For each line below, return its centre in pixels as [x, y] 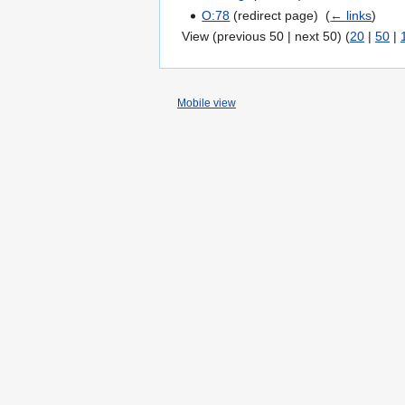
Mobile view [207, 104]
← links [351, 15]
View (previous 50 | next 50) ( [266, 37]
